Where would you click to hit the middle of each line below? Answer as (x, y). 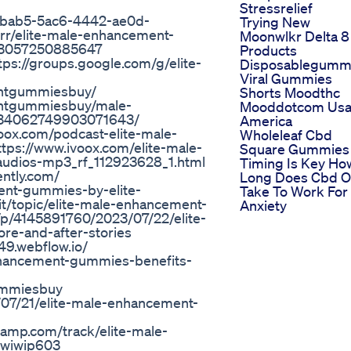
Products (268, 51)
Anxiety (263, 206)
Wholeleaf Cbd (286, 135)
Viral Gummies (286, 79)
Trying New (275, 22)
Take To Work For (294, 192)
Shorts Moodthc (290, 93)
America (266, 121)
